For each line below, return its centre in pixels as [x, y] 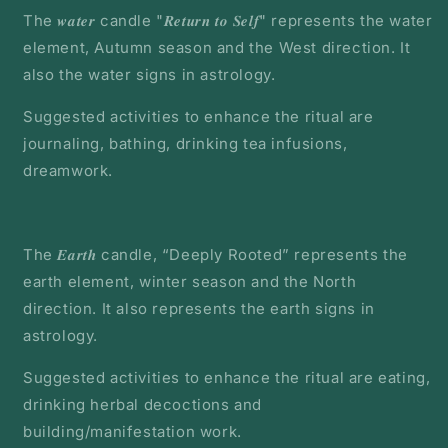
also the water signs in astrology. [149, 75]
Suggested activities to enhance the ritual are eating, [227, 378]
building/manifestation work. [132, 432]
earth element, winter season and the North [190, 282]
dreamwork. [68, 171]
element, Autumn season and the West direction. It [217, 48]
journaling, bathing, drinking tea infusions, [185, 144]
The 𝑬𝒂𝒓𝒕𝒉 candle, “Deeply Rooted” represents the [215, 255]
